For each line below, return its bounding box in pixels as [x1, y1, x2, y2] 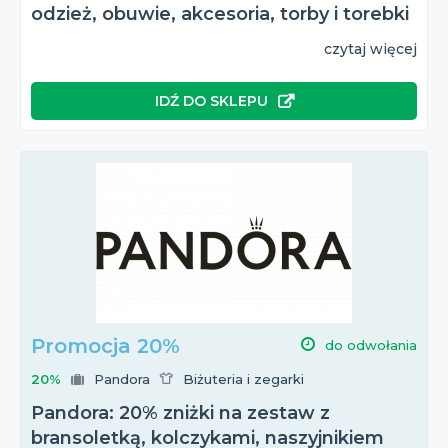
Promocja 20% [31, 334, 180, 359]
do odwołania [325, 337, 417, 354]
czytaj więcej [324, 40, 417, 58]
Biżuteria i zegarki [183, 371, 304, 388]
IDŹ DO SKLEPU [154, 92, 268, 110]
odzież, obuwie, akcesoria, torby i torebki [31, 3, 409, 25]
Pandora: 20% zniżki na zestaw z [31, 402, 330, 425]
